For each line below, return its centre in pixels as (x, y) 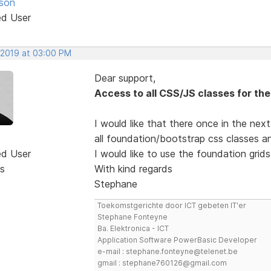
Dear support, (125, 78)
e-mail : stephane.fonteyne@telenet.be (167, 251)
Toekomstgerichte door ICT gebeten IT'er (171, 205)
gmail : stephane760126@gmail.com (162, 263)
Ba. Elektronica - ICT (133, 228)
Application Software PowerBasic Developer (177, 240)
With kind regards (133, 168)
